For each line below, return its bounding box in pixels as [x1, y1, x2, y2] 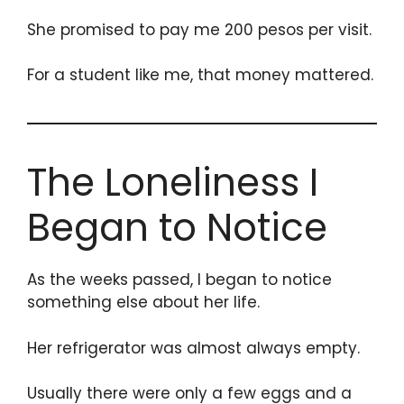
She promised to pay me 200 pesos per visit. [27, 18, 372, 41]
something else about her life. [27, 291, 260, 314]
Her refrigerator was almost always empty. [27, 336, 360, 359]
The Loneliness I [27, 156, 318, 210]
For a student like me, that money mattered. [27, 64, 373, 87]
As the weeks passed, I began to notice [27, 269, 332, 291]
